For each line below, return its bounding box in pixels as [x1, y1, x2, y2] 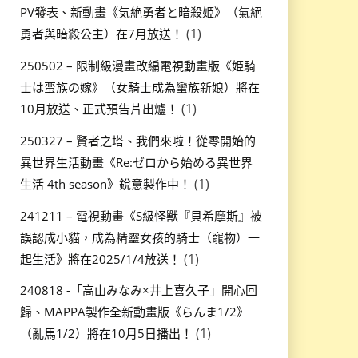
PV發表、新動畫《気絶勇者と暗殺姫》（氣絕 [19, 4, 262, 21]
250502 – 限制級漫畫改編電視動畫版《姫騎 [19, 57, 256, 74]
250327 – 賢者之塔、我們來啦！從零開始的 [19, 132, 256, 149]
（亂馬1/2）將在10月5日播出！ [19, 325, 193, 342]
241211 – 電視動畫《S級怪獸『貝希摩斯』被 [19, 207, 262, 224]
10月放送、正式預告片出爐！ [19, 100, 178, 117]
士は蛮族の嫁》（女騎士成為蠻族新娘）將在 [19, 78, 260, 95]
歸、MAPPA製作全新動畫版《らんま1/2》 [19, 304, 249, 320]
